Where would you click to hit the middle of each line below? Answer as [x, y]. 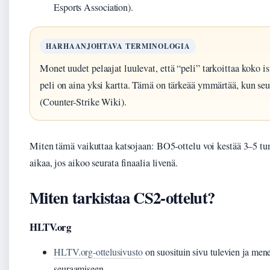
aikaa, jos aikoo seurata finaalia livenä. [104, 163]
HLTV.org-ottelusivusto [98, 252]
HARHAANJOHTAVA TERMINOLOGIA [118, 46]
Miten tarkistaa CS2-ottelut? [122, 197]
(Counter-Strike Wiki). [83, 102]
